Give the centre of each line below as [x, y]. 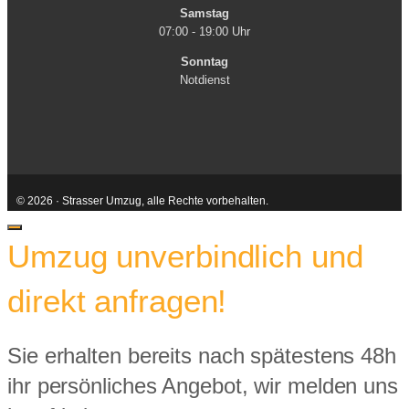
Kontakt [148, 219]
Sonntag [204, 62]
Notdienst [204, 80]
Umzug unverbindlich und [185, 256]
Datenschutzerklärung [332, 219]
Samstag [204, 14]
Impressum [239, 219]
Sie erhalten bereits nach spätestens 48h [202, 355]
